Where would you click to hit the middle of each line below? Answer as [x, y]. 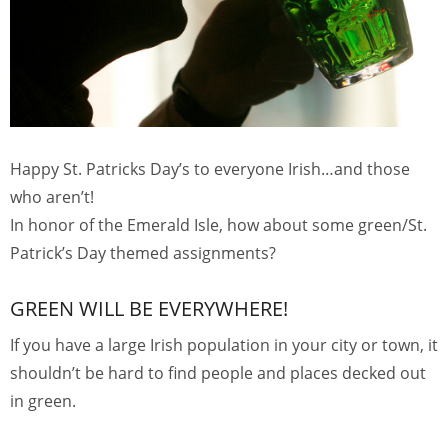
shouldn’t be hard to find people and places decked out [218, 373]
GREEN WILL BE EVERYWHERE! [149, 309]
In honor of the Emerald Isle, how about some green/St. [218, 225]
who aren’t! [52, 197]
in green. [43, 401]
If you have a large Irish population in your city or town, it [224, 345]
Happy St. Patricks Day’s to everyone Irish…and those [210, 169]
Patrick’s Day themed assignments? [143, 253]
